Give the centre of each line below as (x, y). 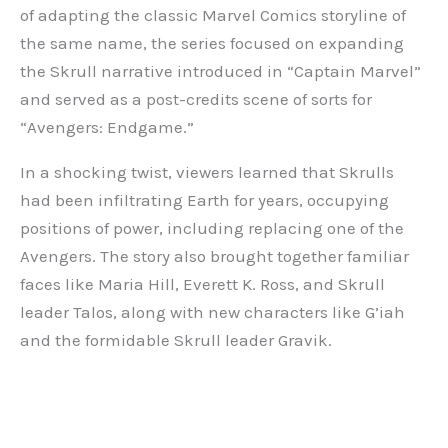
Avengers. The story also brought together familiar (214, 255)
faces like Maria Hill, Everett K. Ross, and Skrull (202, 283)
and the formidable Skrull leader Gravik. (176, 339)
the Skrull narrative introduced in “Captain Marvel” (220, 70)
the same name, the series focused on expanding (212, 42)
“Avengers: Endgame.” (107, 126)
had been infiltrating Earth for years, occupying (204, 199)
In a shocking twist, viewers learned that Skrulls (207, 171)
